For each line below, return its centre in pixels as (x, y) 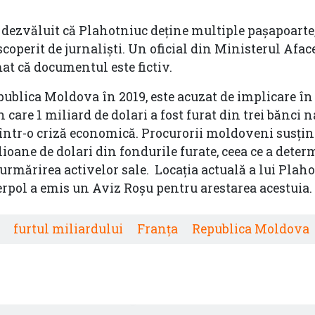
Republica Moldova (251, 229)
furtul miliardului (68, 229)
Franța (157, 229)
